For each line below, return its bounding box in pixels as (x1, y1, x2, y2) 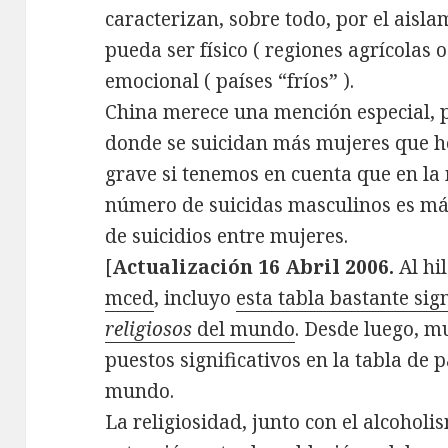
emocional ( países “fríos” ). (105, 68, 355, 95)
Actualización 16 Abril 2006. (112, 254, 395, 281)
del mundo (192, 316, 296, 343)
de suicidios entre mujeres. (105, 223, 349, 250)
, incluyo (154, 285, 237, 312)
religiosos (105, 316, 193, 343)
